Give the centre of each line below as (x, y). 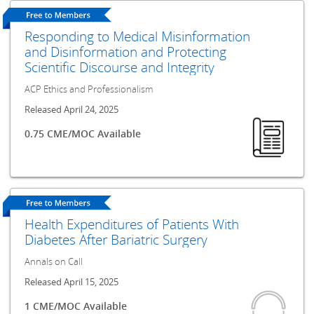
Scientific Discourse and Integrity (120, 67)
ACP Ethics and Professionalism (89, 89)
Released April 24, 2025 (72, 109)
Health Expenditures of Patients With (132, 224)
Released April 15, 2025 (72, 282)
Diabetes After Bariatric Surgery (116, 240)
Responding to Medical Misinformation (138, 36)
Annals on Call (54, 262)
